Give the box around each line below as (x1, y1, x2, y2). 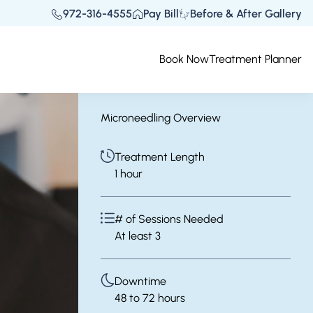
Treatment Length (115, 150, 205, 163)
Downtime (115, 275, 166, 288)
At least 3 (115, 229, 161, 242)
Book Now (159, 52, 209, 66)
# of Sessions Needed (115, 212, 224, 226)
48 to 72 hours (115, 291, 185, 305)
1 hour (115, 167, 143, 180)
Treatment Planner (209, 52, 302, 66)
